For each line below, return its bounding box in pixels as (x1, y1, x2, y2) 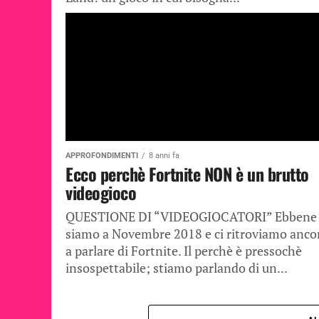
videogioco (66, 179, 137, 205)
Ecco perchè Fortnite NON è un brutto (66, 161, 309, 187)
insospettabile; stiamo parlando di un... (66, 260, 288, 276)
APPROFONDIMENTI (66, 151, 138, 160)
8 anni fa (149, 151, 179, 160)
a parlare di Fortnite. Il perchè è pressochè (66, 243, 302, 259)
